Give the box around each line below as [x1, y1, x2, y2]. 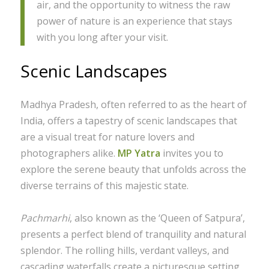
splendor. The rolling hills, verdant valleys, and [20, 243, 229, 257]
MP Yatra [117, 146, 160, 160]
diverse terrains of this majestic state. [20, 178, 189, 192]
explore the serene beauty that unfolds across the [20, 162, 246, 176]
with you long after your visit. [36, 31, 168, 44]
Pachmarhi [20, 211, 70, 225]
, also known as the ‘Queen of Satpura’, [69, 211, 245, 225]
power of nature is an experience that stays [36, 14, 232, 28]
